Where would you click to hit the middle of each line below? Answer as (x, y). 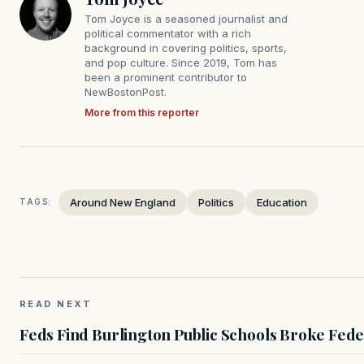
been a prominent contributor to (166, 77)
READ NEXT (56, 303)
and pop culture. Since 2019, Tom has (181, 62)
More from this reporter (142, 112)
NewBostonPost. (126, 91)
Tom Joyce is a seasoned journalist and (186, 18)
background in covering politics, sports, (186, 48)
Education (282, 202)
